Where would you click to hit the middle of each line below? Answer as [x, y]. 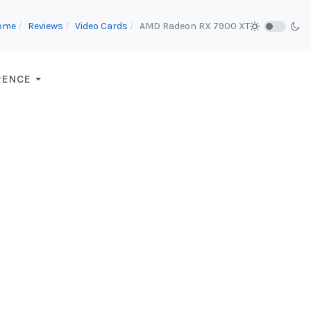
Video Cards [101, 26]
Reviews [45, 26]
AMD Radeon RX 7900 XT [195, 26]
